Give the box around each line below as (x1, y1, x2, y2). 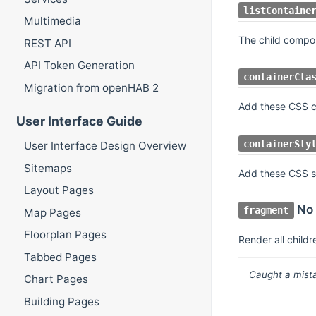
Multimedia (23, 14, 81, 28)
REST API (23, 36, 71, 50)
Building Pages (23, 294, 99, 308)
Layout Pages (23, 183, 94, 197)
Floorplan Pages (23, 228, 107, 242)
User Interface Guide (16, 113, 142, 128)
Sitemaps (23, 161, 72, 175)
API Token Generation (23, 59, 135, 73)
